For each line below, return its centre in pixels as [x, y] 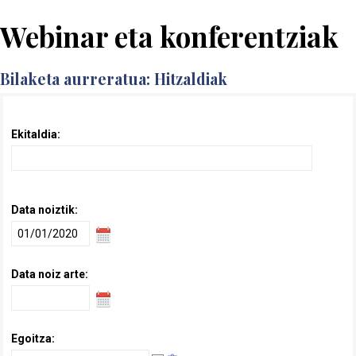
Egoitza [31, 339]
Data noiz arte [48, 275]
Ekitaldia [34, 135]
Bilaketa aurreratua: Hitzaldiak [191, 79]
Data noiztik [43, 210]
